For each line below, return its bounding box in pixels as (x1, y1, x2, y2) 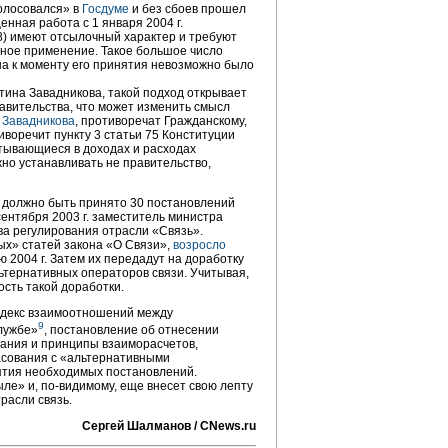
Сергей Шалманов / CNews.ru (82, 419, 256, 433)
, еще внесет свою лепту (114, 379, 253, 393)
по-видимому (41, 379, 114, 393)
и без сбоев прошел (129, 2, 246, 16)
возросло (173, 238, 226, 252)
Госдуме (82, 2, 129, 16)
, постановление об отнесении (44, 323, 219, 337)
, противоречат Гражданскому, (75, 114, 247, 128)
